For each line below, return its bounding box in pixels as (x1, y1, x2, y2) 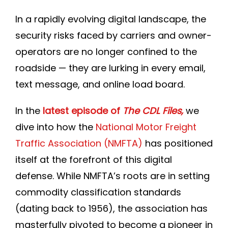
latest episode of (43, 104, 123, 117)
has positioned (142, 137, 213, 150)
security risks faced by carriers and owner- (15, 29, 212, 42)
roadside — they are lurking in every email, (15, 62, 206, 74)
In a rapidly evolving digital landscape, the (15, 13, 206, 25)
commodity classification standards (15, 186, 181, 198)
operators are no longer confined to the (15, 45, 197, 58)
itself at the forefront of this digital (15, 153, 172, 166)
